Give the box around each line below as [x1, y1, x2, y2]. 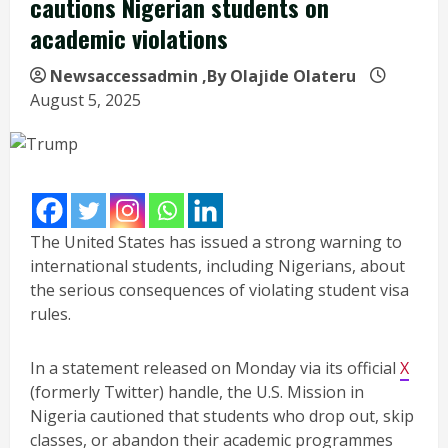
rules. [30, 302, 71, 325]
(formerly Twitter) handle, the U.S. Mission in [30, 380, 364, 403]
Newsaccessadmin [50, 64, 198, 87]
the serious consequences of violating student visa [30, 278, 409, 301]
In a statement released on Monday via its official [30, 356, 400, 379]
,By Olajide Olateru [198, 64, 360, 87]
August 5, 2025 [30, 88, 145, 111]
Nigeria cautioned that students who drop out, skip [30, 404, 414, 427]
